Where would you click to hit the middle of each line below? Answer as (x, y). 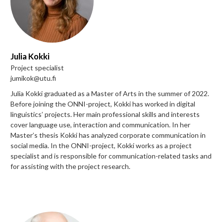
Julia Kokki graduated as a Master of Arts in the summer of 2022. (110, 93)
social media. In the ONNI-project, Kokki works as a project (101, 145)
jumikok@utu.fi (33, 78)
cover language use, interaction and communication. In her (100, 124)
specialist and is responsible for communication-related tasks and (111, 156)
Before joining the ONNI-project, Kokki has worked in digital (103, 104)
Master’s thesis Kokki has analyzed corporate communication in (108, 135)
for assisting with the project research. (70, 166)
